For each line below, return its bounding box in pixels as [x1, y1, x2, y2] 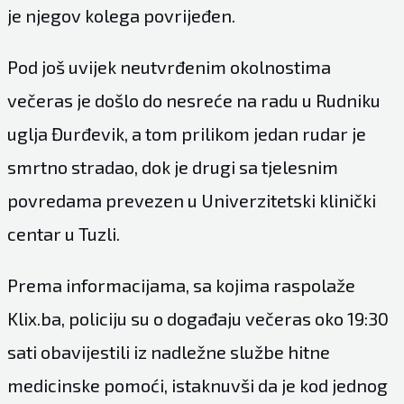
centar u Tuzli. [6, 222, 120, 244]
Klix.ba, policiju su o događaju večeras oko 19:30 [6, 307, 389, 329]
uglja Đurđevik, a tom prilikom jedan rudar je [6, 122, 366, 144]
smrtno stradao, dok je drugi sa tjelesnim [6, 155, 338, 178]
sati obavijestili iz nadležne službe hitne [6, 340, 330, 363]
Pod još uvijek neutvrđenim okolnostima [6, 55, 331, 78]
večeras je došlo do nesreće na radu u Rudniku [6, 88, 381, 111]
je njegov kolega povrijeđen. [6, 4, 235, 26]
